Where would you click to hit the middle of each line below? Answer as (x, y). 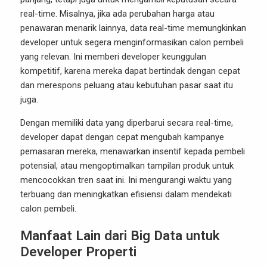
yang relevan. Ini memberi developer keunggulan (113, 57)
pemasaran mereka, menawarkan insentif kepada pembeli (133, 151)
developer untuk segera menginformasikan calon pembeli (132, 42)
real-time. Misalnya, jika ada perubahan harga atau (117, 14)
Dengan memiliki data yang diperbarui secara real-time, (127, 123)
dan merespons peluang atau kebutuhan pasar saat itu (127, 85)
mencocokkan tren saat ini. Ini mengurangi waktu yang (126, 180)
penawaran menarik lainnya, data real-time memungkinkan (133, 28)
